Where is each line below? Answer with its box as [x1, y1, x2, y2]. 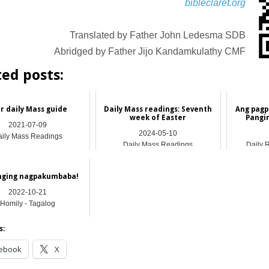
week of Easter [130, 113, 187, 122]
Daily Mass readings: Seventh [104, 104, 213, 113]
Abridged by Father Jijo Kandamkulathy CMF [54, 46, 246, 56]
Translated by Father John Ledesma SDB [70, 30, 246, 40]
